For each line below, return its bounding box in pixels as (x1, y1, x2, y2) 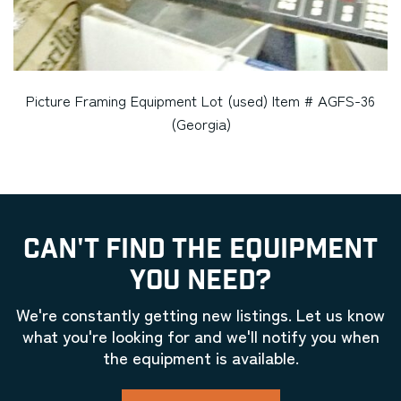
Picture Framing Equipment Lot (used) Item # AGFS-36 (26, 90, 375, 112)
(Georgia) (170, 113, 231, 135)
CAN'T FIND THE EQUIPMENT (23, 232, 378, 268)
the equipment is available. (102, 345, 299, 370)
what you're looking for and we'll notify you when (21, 323, 380, 348)
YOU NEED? (130, 263, 271, 299)
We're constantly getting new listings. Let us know (16, 302, 385, 327)
